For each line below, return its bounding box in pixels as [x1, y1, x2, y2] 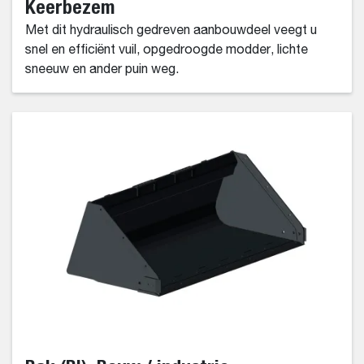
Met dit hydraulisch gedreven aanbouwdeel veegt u [25, 24, 317, 38]
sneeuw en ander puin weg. [25, 63, 179, 77]
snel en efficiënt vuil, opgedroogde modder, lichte [25, 44, 308, 58]
